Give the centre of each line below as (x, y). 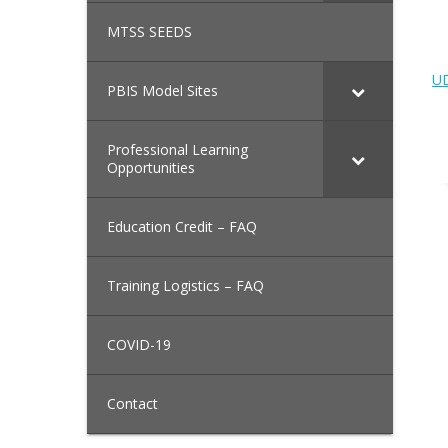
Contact (132, 404)
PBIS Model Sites (162, 91)
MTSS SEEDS (149, 32)
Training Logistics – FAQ (185, 286)
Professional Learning (177, 150)
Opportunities (151, 168)
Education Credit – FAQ (182, 227)
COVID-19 (139, 345)
